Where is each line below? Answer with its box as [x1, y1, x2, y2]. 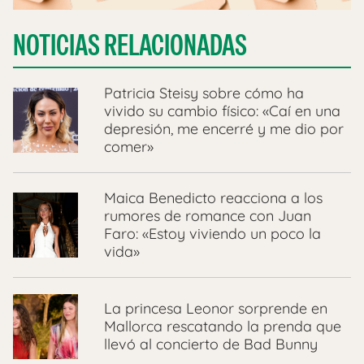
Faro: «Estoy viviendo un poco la [104, 224, 321, 244]
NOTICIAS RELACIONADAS [13, 26, 247, 65]
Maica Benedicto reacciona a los [104, 188, 323, 208]
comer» [104, 137, 154, 157]
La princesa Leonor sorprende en [104, 299, 327, 318]
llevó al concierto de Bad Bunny [104, 335, 318, 354]
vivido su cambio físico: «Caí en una [104, 102, 340, 121]
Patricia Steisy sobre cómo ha [104, 84, 304, 103]
